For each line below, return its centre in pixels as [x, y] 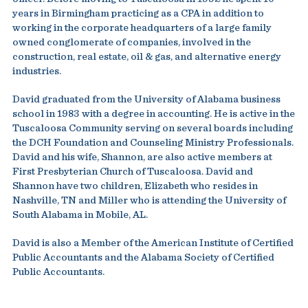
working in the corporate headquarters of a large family [142, 28]
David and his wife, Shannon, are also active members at [142, 157]
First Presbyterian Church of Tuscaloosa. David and [132, 172]
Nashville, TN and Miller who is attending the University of [149, 200]
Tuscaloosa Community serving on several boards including [152, 128]
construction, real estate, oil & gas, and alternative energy [146, 57]
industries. [36, 71]
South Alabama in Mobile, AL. [80, 215]
